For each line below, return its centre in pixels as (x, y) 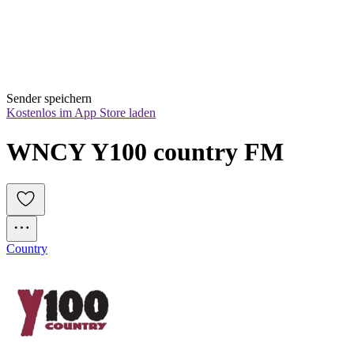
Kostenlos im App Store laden (81, 113)
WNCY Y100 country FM (145, 151)
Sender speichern (49, 99)
